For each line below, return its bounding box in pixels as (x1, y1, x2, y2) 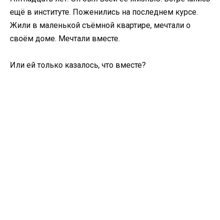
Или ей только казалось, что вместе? (10, 60, 146, 70)
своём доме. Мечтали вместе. (10, 33, 120, 43)
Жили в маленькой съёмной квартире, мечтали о (10, 20, 191, 30)
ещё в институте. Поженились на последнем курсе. (10, 7, 198, 17)
